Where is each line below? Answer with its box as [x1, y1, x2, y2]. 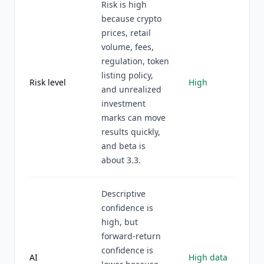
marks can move [101, 112, 166, 123]
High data [189, 252, 227, 263]
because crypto [101, 13, 161, 24]
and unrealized [101, 84, 161, 95]
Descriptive [101, 188, 146, 199]
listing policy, [101, 70, 153, 81]
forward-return [101, 230, 161, 242]
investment [101, 98, 146, 109]
